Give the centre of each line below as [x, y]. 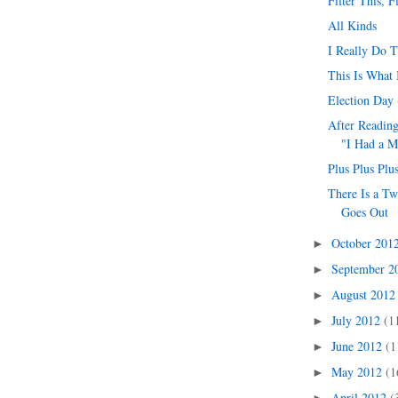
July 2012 [357, 320]
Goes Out [365, 212]
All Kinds [353, 25]
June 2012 [358, 346]
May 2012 [358, 372]
